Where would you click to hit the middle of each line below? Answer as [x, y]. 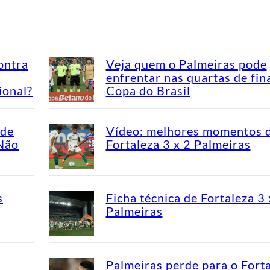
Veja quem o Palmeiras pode [186, 64]
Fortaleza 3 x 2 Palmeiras [178, 144]
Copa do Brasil [148, 90]
